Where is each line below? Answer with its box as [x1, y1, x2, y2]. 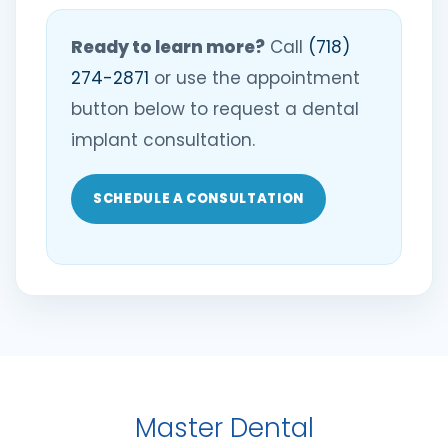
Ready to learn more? [71, 35, 265, 59]
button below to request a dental [71, 97, 359, 121]
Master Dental [134, 410, 314, 446]
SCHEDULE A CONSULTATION [93, 189, 304, 208]
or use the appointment [149, 66, 360, 90]
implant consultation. [71, 128, 255, 152]
